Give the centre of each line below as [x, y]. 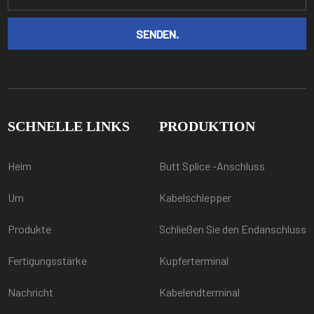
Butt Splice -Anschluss [212, 165]
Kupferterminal [193, 260]
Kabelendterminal [199, 292]
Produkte [30, 228]
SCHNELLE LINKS [69, 126]
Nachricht [31, 292]
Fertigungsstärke [48, 260]
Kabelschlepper [195, 197]
